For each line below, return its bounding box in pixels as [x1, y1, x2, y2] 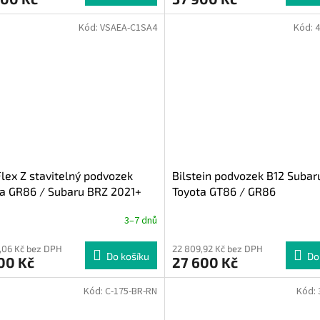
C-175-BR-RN [104, 284, 157, 299]
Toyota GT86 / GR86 [171, 184, 276, 199]
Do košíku [106, 250, 149, 263]
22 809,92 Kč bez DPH [171, 243, 263, 255]
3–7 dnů [124, 213, 157, 228]
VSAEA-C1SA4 [99, 20, 157, 35]
